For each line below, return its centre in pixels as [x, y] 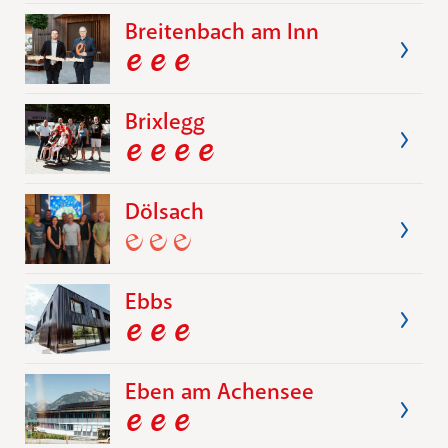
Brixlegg [165, 121]
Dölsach [164, 211]
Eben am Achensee [219, 391]
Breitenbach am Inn [222, 31]
